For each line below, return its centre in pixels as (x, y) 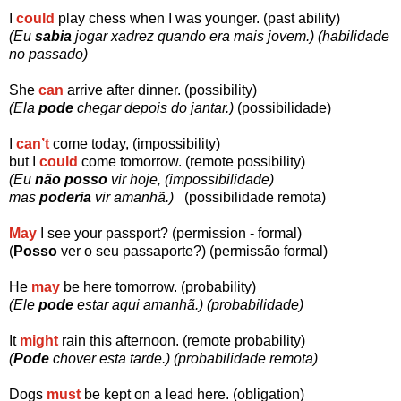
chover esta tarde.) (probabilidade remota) (183, 359)
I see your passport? (106, 234)
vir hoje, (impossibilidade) (191, 180)
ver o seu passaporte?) (133, 252)
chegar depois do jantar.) (155, 108)
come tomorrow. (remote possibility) (202, 162)
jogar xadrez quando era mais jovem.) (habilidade (230, 37)
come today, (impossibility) (137, 144)
